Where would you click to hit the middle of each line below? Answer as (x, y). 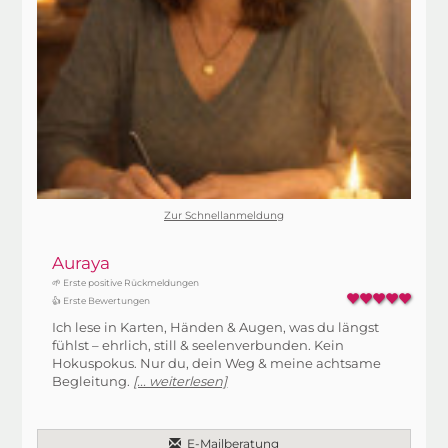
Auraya (81, 263)
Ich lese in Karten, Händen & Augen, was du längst (216, 327)
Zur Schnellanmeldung (224, 215)
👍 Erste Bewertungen (101, 300)
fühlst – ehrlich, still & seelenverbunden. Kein (198, 345)
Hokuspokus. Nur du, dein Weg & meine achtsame (217, 363)
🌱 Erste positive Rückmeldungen (126, 282)
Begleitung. (93, 381)
